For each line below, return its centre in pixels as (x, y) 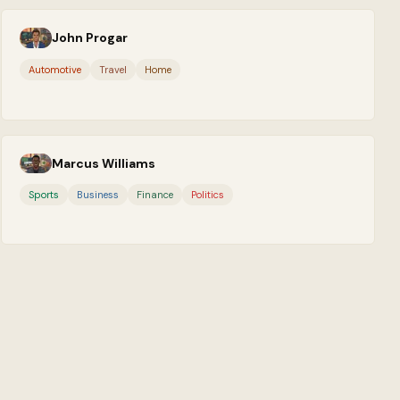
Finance (155, 195)
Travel (113, 69)
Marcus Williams (104, 163)
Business (98, 195)
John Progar (90, 38)
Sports (44, 195)
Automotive (55, 69)
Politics (208, 195)
